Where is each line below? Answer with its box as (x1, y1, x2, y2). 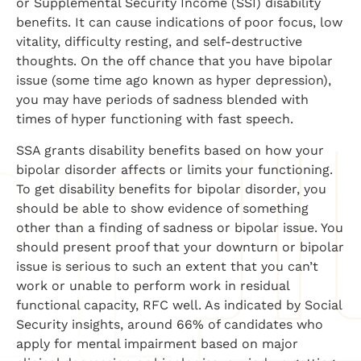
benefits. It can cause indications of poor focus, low (16, 15, 342, 31)
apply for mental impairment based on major (16, 335, 298, 351)
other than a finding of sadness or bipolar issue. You (16, 219, 343, 235)
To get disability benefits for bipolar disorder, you (16, 180, 326, 197)
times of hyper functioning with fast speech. (16, 111, 293, 127)
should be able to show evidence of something (16, 200, 309, 216)
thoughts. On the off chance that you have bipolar (16, 53, 333, 69)
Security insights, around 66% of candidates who (16, 316, 323, 332)
